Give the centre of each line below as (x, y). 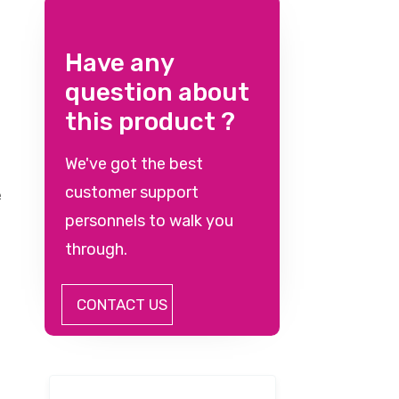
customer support (132, 193)
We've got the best (134, 164)
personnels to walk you (149, 221)
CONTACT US (122, 305)
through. (96, 250)
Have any (119, 63)
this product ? (150, 122)
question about (157, 93)
